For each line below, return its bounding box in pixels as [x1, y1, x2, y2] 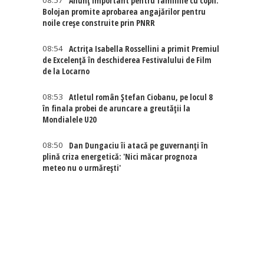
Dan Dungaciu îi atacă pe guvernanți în [69, 140, 209, 151]
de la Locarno [42, 65, 90, 77]
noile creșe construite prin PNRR [42, 17, 156, 28]
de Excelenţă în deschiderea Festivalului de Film [42, 54, 212, 65]
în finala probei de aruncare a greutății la [42, 103, 191, 114]
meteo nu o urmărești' [42, 162, 121, 173]
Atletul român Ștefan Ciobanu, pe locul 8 [69, 91, 213, 103]
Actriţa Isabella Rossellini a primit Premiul [69, 43, 220, 54]
